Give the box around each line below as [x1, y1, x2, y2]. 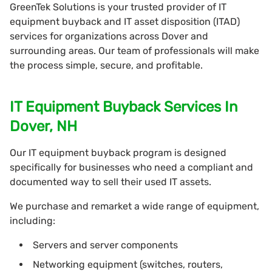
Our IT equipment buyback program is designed [10, 146, 226, 158]
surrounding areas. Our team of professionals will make [10, 44, 259, 56]
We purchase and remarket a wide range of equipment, [10, 200, 259, 212]
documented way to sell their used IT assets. [10, 175, 211, 188]
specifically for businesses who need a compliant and [10, 161, 253, 173]
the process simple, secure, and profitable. [10, 59, 203, 71]
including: [10, 214, 55, 226]
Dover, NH [10, 117, 77, 135]
